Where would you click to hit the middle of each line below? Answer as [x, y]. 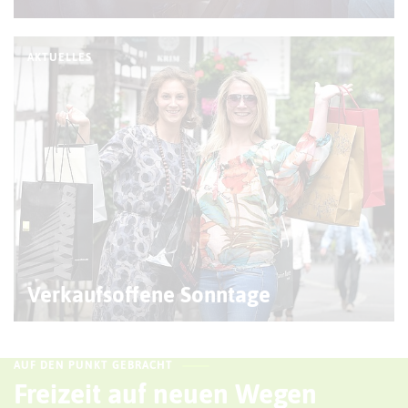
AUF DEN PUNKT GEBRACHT [93, 366]
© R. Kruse [374, 295]
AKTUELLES [60, 57]
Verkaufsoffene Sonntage [149, 295]
